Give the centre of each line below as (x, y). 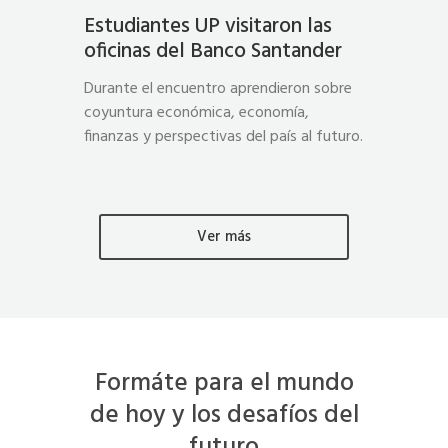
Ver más (224, 236)
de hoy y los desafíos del (224, 415)
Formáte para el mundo (224, 383)
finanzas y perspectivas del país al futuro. (223, 136)
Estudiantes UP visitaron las (208, 26)
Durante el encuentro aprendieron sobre (218, 88)
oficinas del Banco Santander (213, 51)
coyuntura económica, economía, (196, 112)
